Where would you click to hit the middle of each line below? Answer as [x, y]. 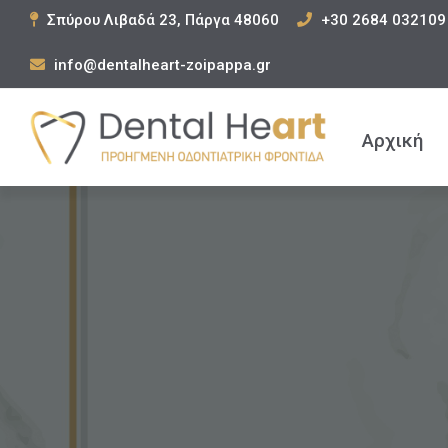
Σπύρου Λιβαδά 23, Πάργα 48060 [161, 20]
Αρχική [393, 140]
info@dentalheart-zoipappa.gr [160, 65]
